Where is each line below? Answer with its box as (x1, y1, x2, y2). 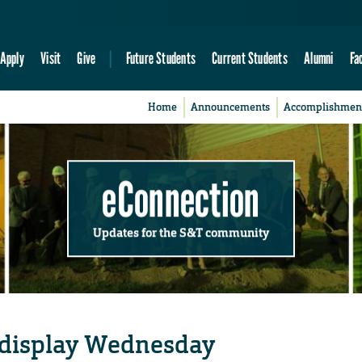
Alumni (304, 48, 334, 69)
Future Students (125, 48, 196, 69)
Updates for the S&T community (93, 224, 269, 241)
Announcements (191, 100, 271, 115)
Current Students (212, 48, 288, 69)
